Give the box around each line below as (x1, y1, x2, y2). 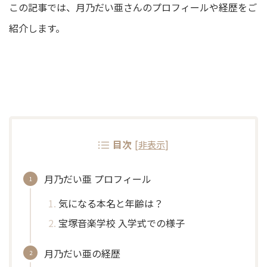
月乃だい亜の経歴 (44, 246, 120, 260)
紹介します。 (9, 21, 65, 35)
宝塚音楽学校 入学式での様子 (58, 215, 185, 230)
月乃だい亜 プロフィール (44, 172, 151, 187)
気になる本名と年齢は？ (58, 196, 163, 211)
